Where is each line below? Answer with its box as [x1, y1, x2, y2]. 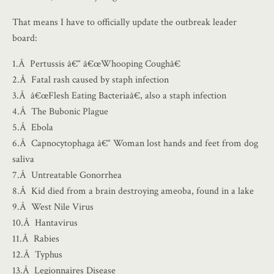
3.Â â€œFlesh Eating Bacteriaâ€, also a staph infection [12, 89, 226, 102]
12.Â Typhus [12, 248, 62, 261]
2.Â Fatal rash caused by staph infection [12, 73, 169, 86]
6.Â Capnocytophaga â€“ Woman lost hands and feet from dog [12, 137, 258, 150]
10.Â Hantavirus [12, 217, 78, 229]
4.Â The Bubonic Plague [12, 105, 108, 118]
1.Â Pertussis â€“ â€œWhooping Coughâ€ [12, 57, 180, 70]
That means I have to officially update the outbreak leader [12, 16, 237, 29]
